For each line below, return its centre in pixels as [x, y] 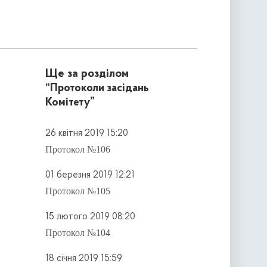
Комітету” [70, 103]
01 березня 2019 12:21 [90, 175]
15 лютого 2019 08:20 [90, 217]
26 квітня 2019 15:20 [86, 134]
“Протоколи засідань [97, 89]
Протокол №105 [77, 191]
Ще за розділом [87, 74]
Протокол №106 [77, 149]
